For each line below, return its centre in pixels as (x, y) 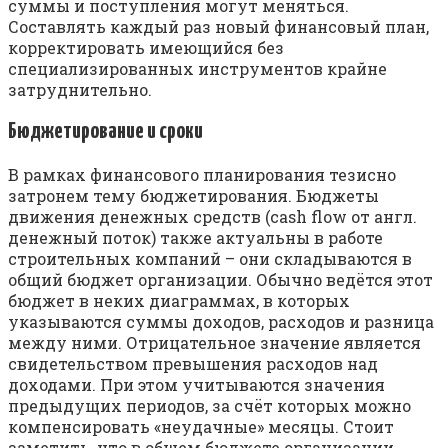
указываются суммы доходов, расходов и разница (221, 321)
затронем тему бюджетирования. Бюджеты (193, 195)
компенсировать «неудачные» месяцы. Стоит (201, 426)
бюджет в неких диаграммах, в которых (179, 300)
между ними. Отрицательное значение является (214, 342)
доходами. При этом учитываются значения (196, 384)
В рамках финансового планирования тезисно (202, 174)
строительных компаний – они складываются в (210, 258)
